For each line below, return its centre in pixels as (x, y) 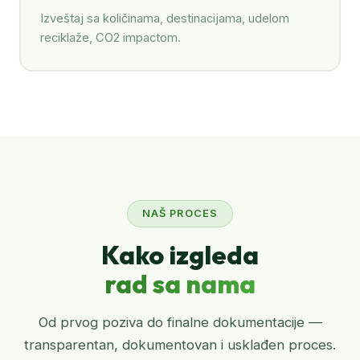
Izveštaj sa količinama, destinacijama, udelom (164, 19)
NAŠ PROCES (180, 213)
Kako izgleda (180, 254)
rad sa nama (180, 283)
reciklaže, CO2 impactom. (110, 38)
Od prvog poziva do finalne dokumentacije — (180, 322)
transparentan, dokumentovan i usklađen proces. (180, 344)
